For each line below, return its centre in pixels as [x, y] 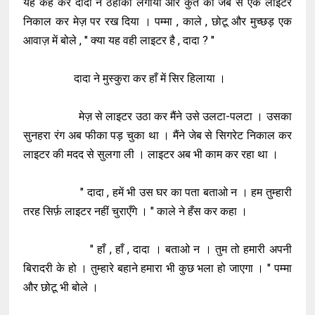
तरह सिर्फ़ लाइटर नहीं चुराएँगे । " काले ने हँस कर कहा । [137, 211]
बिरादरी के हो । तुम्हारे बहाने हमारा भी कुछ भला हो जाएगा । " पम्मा [157, 268]
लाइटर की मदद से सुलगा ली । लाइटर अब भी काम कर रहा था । [153, 154]
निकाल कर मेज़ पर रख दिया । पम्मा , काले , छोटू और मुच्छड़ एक [157, 21]
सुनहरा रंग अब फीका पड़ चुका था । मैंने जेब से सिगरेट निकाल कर [157, 135]
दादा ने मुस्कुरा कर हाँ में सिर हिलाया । [126, 78]
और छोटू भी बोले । [63, 287]
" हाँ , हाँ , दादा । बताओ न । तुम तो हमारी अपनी [157, 249]
